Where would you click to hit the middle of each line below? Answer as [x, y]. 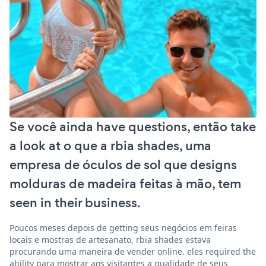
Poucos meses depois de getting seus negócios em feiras [123, 227]
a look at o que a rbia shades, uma [110, 145]
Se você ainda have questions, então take [133, 126]
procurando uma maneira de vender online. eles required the [133, 251]
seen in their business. [75, 202]
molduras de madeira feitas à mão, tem [125, 183]
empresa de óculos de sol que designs [123, 164]
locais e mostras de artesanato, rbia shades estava [110, 239]
